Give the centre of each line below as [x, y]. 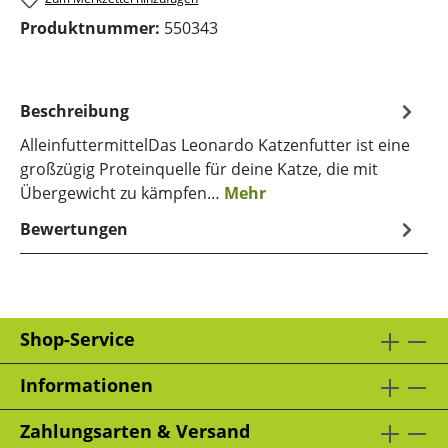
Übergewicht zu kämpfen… [122, 192]
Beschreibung [74, 110]
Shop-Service [77, 339]
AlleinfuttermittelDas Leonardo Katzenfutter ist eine [215, 144]
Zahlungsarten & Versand [135, 431]
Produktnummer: [92, 27]
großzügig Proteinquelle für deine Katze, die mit [199, 168]
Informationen [86, 385]
